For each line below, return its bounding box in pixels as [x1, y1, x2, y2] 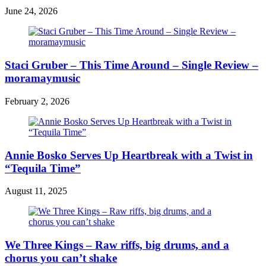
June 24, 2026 [5, 6, 58, 17]
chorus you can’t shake [5, 252, 117, 264]
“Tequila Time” [5, 161, 81, 175]
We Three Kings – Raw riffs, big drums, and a [5, 239, 229, 251]
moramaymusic [5, 72, 80, 85]
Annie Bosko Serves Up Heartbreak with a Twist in [5, 148, 253, 161]
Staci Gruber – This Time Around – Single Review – [5, 59, 258, 72]
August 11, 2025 [5, 186, 67, 197]
